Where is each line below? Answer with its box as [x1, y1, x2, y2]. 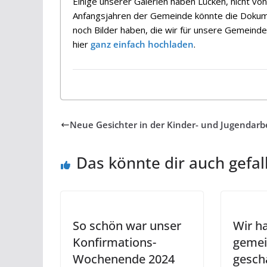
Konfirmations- [73, 234, 156, 250]
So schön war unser [73, 217, 181, 234]
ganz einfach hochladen [91, 38, 194, 50]
